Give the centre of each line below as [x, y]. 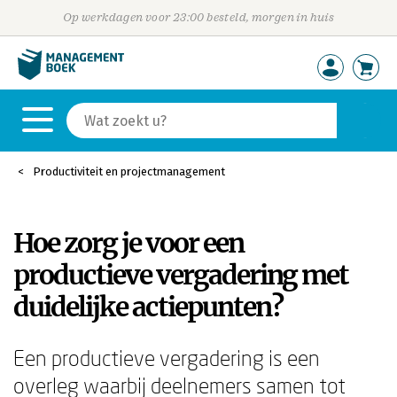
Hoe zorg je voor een [128, 243]
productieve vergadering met [181, 275]
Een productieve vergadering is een [167, 358]
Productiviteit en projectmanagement [129, 171]
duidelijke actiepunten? [148, 307]
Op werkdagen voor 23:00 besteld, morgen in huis [198, 17]
